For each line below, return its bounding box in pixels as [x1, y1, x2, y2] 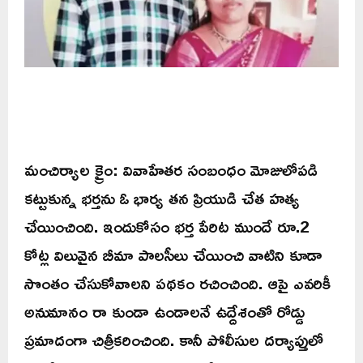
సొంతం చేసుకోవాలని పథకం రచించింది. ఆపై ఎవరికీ [24, 267, 331, 300]
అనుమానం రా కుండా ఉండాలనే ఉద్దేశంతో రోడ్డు [24, 295, 305, 328]
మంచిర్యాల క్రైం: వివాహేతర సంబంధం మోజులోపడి [24, 153, 322, 186]
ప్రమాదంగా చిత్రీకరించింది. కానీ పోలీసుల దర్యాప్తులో [24, 323, 323, 357]
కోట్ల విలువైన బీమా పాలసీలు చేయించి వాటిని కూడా [24, 238, 322, 271]
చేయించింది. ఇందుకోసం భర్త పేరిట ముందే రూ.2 [24, 210, 310, 243]
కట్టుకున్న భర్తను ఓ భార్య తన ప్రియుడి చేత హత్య [24, 181, 300, 215]
